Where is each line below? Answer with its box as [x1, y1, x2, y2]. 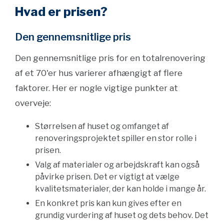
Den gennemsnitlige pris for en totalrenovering [15, 53, 205, 63]
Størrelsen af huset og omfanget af [35, 121, 169, 131]
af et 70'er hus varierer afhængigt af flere [15, 68, 182, 78]
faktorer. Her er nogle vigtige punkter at [15, 83, 178, 93]
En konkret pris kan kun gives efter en [35, 198, 181, 208]
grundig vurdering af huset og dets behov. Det [35, 210, 208, 220]
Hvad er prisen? [15, 4, 107, 19]
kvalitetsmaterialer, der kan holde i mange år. [35, 184, 206, 193]
